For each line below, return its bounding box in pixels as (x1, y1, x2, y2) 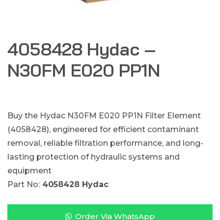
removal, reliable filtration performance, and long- (7, 138, 203, 148)
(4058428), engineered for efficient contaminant (7, 125, 199, 134)
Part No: (7, 180, 40, 189)
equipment (7, 166, 52, 175)
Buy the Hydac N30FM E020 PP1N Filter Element (7, 111, 201, 120)
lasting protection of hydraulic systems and (7, 152, 180, 162)
